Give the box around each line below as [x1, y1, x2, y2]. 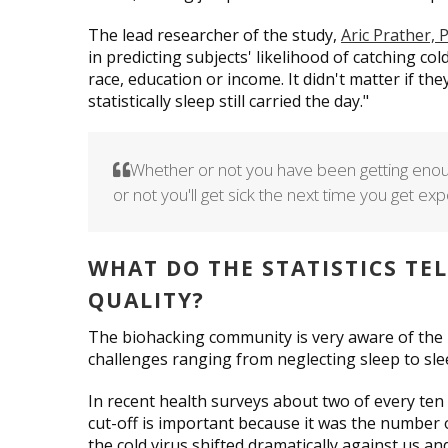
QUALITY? [88, 285, 205, 314]
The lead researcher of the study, [88, 23, 341, 46]
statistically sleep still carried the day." [88, 89, 373, 112]
